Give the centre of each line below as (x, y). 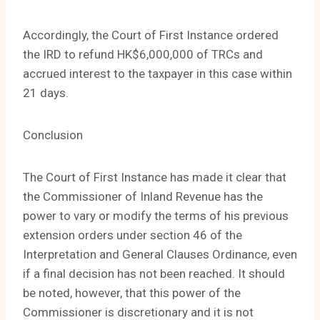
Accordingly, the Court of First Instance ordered (151, 35)
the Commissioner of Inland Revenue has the (143, 197)
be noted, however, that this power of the (132, 293)
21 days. (46, 93)
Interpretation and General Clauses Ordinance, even (160, 255)
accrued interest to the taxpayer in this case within (157, 74)
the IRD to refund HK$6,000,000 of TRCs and (143, 55)
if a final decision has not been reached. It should (154, 274)
